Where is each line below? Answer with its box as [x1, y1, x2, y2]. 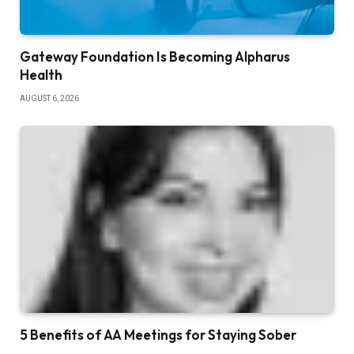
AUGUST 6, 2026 [20, 93, 79, 103]
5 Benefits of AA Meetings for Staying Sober [20, 326, 296, 343]
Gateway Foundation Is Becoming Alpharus [20, 47, 290, 65]
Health [20, 66, 62, 83]
